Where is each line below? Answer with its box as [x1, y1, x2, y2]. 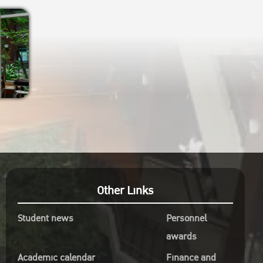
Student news [17, 210, 73, 226]
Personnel [166, 210, 207, 226]
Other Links [97, 181, 154, 200]
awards [166, 228, 197, 244]
